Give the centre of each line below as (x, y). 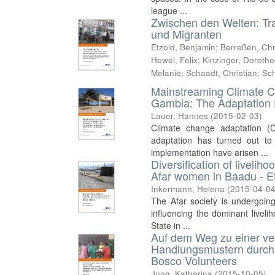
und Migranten (187, 34)
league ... (169, 10)
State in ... (171, 226)
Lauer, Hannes (180, 116)
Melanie (166, 73)
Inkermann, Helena (188, 189)
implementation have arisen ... (210, 153)
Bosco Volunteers (194, 261)
